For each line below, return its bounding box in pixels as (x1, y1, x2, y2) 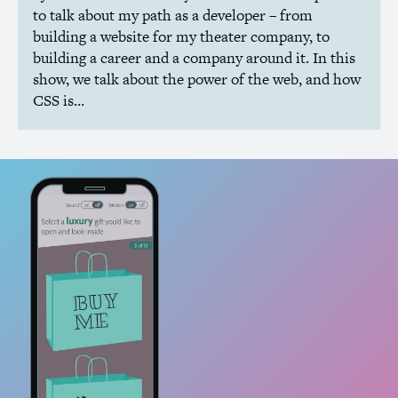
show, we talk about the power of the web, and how (32, 68, 361, 90)
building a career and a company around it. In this (32, 46, 355, 68)
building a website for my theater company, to (32, 25, 330, 47)
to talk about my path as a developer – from (32, 4, 313, 26)
